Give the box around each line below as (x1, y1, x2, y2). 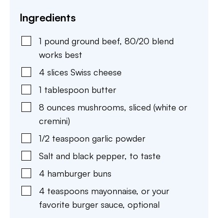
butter (91, 84, 116, 95)
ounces (47, 102, 75, 112)
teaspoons (47, 185, 89, 196)
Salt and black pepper (39, 150, 125, 161)
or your (141, 185, 169, 196)
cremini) (39, 115, 70, 126)
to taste (129, 150, 161, 161)
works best (39, 49, 82, 60)
